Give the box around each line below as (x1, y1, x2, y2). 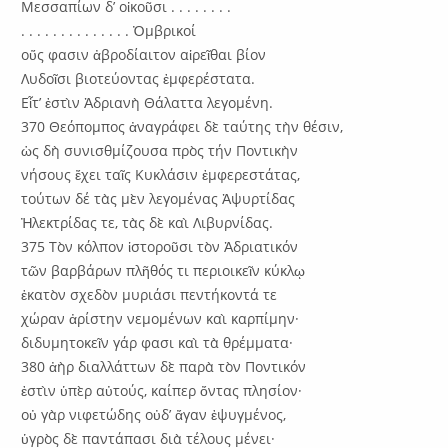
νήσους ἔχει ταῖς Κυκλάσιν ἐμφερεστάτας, (21, 164, 301, 184)
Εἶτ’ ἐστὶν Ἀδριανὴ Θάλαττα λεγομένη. (21, 92, 274, 112)
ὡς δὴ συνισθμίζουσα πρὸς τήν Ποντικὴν (21, 140, 299, 160)
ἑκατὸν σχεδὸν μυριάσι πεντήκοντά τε (21, 284, 278, 304)
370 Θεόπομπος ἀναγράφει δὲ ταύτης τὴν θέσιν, (21, 116, 344, 136)
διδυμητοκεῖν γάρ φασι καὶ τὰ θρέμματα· (21, 332, 294, 352)
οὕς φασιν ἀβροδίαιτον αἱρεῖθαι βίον (21, 44, 267, 64)
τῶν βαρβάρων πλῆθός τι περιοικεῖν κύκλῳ (21, 260, 306, 280)
